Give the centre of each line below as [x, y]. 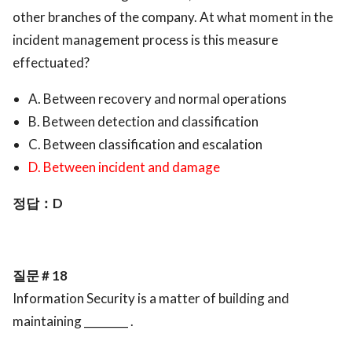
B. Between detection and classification [143, 122]
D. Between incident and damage [124, 167]
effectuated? [51, 63]
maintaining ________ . [73, 321]
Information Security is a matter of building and [151, 299]
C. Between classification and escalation [145, 145]
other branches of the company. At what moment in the [173, 17]
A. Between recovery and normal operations [158, 99]
